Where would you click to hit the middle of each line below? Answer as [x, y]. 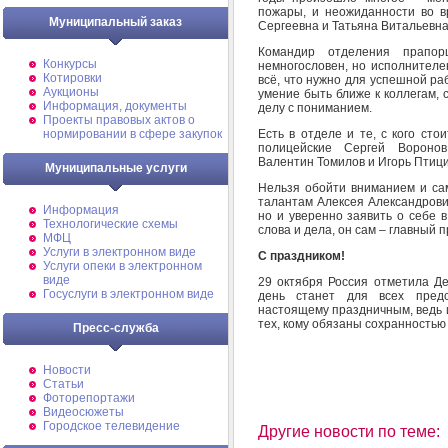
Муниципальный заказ [115, 22]
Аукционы [71, 92]
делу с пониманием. [315, 107]
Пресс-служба [115, 328]
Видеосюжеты [83, 412]
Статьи [63, 384]
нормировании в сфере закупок [132, 134]
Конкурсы [70, 64]
